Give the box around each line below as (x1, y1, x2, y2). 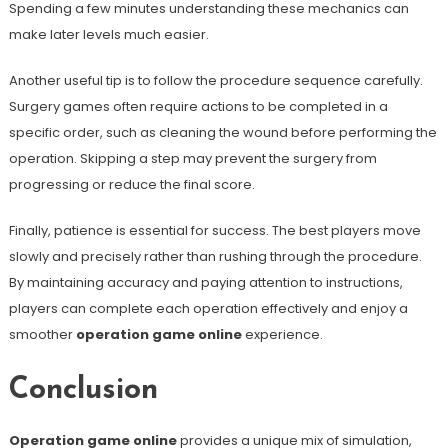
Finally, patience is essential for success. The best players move (8, 221, 421, 240)
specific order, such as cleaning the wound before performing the (8, 123, 437, 142)
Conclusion (8, 375, 158, 406)
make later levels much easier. (8, 25, 209, 44)
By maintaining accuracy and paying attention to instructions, (8, 273, 403, 292)
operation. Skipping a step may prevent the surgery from (8, 149, 377, 168)
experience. (241, 325, 323, 344)
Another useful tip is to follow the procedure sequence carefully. (8, 71, 423, 90)
